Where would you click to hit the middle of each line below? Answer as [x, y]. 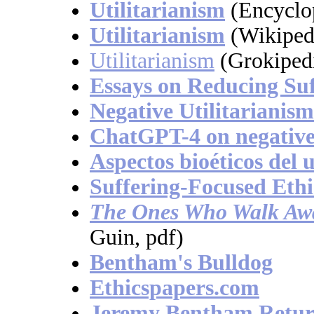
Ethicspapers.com [175, 288]
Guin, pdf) [137, 238]
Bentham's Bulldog [181, 263]
